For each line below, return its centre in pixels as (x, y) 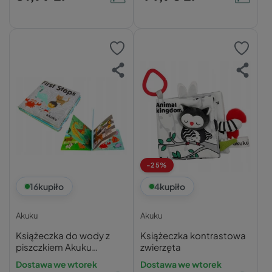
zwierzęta (160, 247)
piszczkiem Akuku (54, 247)
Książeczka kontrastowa (193, 236)
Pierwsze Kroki (47, 259)
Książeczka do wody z (63, 236)
